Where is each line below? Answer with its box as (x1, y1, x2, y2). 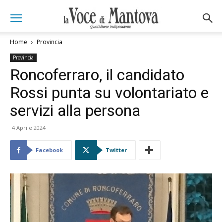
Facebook (36, 146, 63, 154)
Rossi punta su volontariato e (10, 83, 209, 102)
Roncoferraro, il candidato (10, 65, 184, 84)
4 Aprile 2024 (12, 124, 46, 131)
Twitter (106, 146, 127, 154)
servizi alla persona (10, 101, 140, 120)
